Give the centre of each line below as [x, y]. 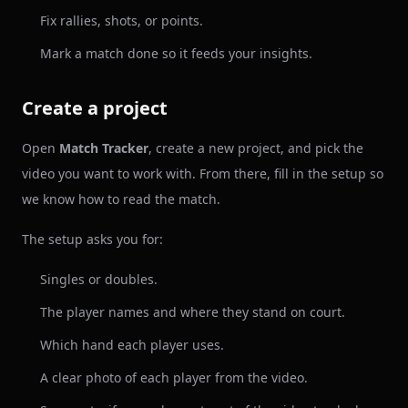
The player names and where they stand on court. [193, 311]
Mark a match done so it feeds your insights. [176, 53]
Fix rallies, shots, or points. [122, 20]
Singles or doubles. [99, 279]
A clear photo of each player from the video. [174, 377]
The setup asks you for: [92, 239]
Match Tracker [104, 148]
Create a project [95, 107]
